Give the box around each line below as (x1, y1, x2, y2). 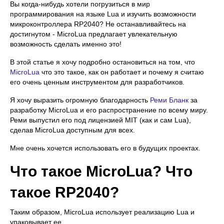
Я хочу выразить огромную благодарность (10, 95, 150, 104)
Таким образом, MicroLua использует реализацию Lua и (10, 207, 194, 216)
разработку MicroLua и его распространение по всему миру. (10, 105, 208, 114)
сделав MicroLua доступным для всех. (10, 125, 135, 134)
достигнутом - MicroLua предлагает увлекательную (10, 29, 177, 38)
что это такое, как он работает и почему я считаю (39, 67, 204, 76)
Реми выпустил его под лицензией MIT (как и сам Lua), (10, 115, 191, 124)
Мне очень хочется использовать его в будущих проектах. (10, 143, 200, 152)
